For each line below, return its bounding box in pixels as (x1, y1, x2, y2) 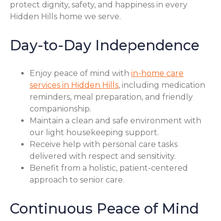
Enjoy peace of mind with (30, 69, 131, 78)
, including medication (118, 80, 205, 90)
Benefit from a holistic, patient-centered (30, 163, 188, 173)
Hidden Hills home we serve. (10, 11, 121, 21)
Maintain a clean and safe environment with (30, 116, 201, 126)
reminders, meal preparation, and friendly (30, 92, 193, 102)
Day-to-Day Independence (10, 36, 199, 54)
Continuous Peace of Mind (10, 200, 199, 218)
